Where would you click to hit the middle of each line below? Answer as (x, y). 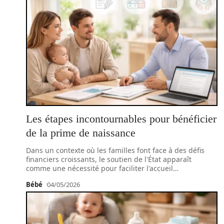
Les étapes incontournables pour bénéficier (121, 119)
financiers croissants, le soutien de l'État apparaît (109, 159)
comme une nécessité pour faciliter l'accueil (99, 168)
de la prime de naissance (81, 133)
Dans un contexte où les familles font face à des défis (115, 150)
